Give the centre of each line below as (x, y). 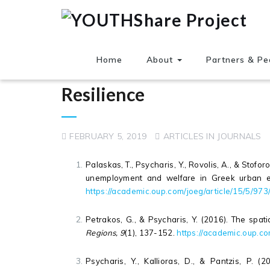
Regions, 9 (105, 233)
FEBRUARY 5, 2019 (108, 136)
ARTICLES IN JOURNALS (212, 136)
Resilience (103, 94)
